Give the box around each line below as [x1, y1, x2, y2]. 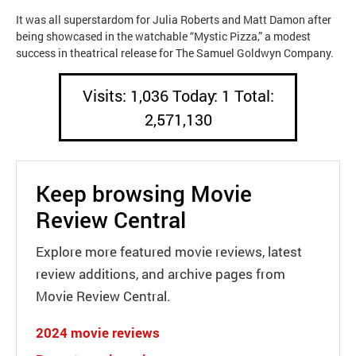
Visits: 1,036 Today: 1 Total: [82, 84, 274, 106]
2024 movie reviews [36, 323, 160, 342]
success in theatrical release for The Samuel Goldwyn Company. [16, 44, 334, 60]
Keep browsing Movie [36, 178, 252, 208]
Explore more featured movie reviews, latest [36, 242, 302, 261]
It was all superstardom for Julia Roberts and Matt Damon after [16, 11, 331, 27]
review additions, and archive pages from [36, 264, 285, 283]
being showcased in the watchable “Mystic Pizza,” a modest [16, 28, 311, 44]
